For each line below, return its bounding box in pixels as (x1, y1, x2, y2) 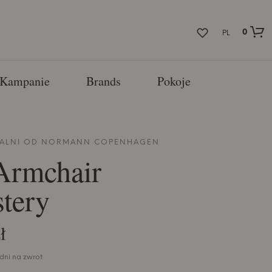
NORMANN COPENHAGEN (41, 138, 160, 146)
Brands (86, 73, 121, 89)
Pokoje (157, 73, 191, 89)
